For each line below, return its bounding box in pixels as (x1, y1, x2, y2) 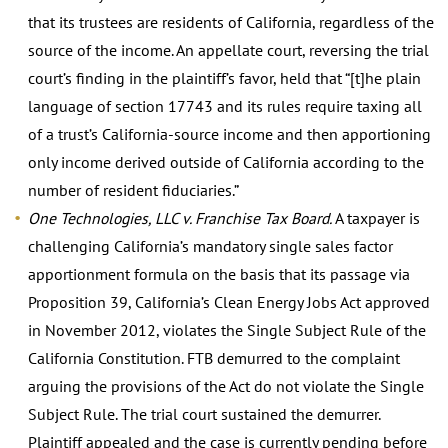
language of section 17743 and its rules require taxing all (28, 95, 422, 116)
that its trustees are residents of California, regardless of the (28, 11, 434, 32)
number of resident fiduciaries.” (28, 179, 239, 200)
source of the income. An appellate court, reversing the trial (28, 39, 429, 60)
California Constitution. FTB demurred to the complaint (28, 347, 400, 368)
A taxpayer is (332, 207, 420, 228)
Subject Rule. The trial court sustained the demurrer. (28, 403, 380, 424)
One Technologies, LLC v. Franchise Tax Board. (28, 207, 332, 228)
